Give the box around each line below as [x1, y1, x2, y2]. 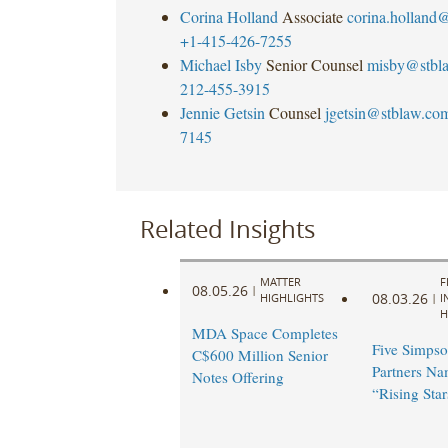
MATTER [259, 274, 301, 290]
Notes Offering [191, 367, 284, 388]
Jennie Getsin [179, 101, 265, 123]
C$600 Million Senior [191, 345, 328, 366]
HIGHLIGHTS [259, 290, 324, 306]
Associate [281, 5, 343, 27]
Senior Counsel [265, 53, 363, 75]
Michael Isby [179, 53, 262, 75]
